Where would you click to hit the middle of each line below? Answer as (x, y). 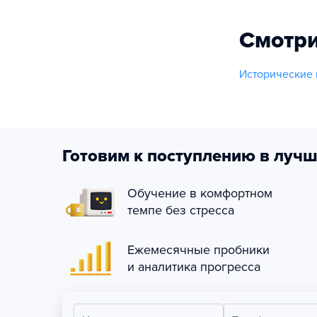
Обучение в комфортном (200, 193)
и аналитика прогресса (194, 267)
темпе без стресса (181, 210)
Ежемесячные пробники (198, 250)
